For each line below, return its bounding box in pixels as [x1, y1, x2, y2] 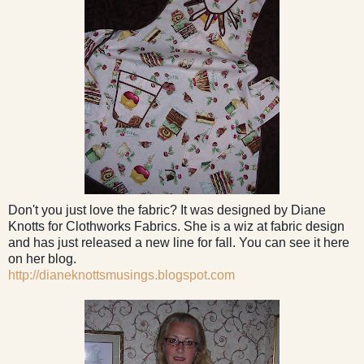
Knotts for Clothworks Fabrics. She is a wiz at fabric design [8, 219, 344, 233]
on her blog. [8, 251, 76, 266]
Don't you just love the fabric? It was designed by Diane [8, 202, 326, 217]
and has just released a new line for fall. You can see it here [8, 235, 349, 249]
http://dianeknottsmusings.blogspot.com [8, 267, 235, 282]
